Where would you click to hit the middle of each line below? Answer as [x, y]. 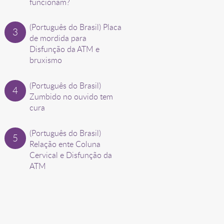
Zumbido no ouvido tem [71, 97]
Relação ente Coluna [65, 144]
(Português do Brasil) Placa [75, 27]
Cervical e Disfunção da [70, 155]
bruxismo [45, 60]
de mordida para [58, 38]
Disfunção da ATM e [64, 49]
